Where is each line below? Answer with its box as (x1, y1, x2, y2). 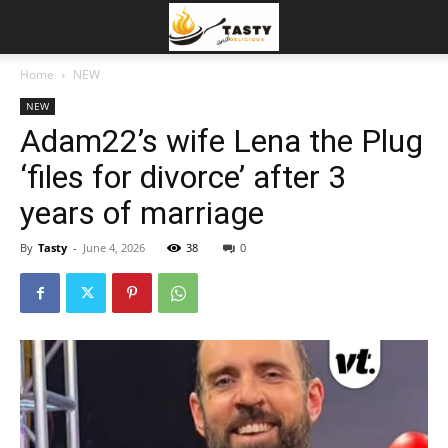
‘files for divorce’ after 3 (20, 158, 346, 196)
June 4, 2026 (83, 240, 145, 255)
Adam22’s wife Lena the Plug (20, 122, 423, 160)
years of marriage (20, 194, 264, 232)
